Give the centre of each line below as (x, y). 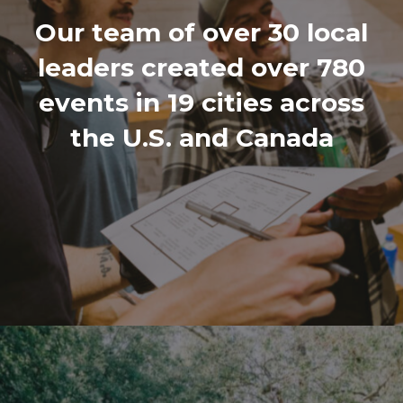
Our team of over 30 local (201, 32)
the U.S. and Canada (201, 137)
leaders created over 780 (201, 67)
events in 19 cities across (201, 102)
